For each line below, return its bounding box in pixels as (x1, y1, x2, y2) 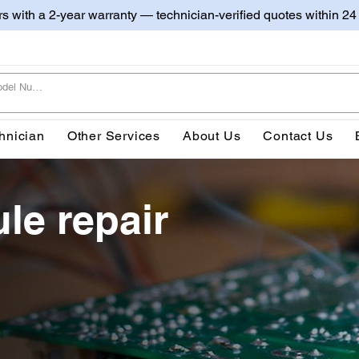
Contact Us (263, 127, 333, 143)
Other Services (67, 127, 161, 143)
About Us (183, 127, 241, 143)
